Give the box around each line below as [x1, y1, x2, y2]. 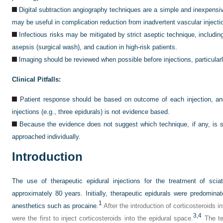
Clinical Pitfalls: [12, 76, 61, 83]
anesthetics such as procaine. [12, 202, 99, 210]
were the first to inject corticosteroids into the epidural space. [12, 215, 194, 222]
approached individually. [12, 133, 81, 140]
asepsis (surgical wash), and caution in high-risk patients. [12, 43, 177, 51]
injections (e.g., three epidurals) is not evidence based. [12, 108, 170, 115]
